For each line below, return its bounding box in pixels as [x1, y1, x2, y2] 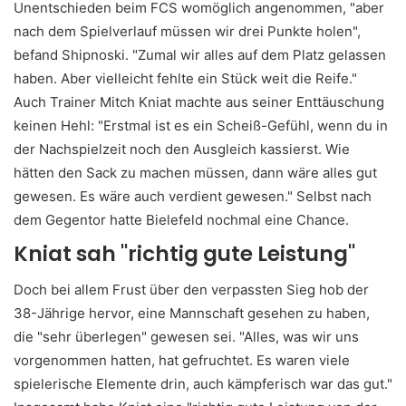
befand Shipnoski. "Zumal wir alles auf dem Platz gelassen [14, 46, 386, 64]
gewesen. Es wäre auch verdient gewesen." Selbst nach [14, 188, 372, 206]
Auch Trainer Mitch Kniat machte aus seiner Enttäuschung [14, 93, 384, 111]
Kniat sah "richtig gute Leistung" [14, 239, 355, 269]
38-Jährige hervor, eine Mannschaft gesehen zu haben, [14, 304, 370, 322]
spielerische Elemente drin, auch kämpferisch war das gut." [14, 374, 392, 392]
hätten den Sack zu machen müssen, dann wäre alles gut [14, 164, 377, 182]
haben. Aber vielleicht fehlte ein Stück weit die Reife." [14, 70, 357, 88]
